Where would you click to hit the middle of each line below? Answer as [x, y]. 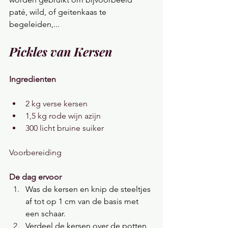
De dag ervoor [35, 177]
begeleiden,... [34, 24]
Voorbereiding [35, 152]
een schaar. [46, 213]
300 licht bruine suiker [65, 128]
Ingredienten [34, 79]
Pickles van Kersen [61, 51]
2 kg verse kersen [56, 104]
